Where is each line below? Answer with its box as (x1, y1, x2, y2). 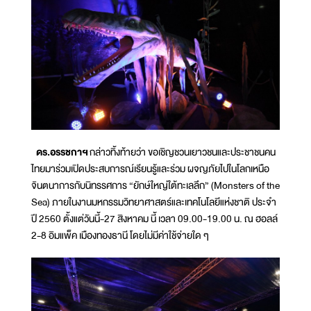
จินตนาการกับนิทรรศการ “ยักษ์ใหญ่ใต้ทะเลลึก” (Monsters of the (31, 177, 280, 194)
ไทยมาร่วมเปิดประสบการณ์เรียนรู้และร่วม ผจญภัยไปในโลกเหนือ (31, 160, 269, 178)
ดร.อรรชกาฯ (31, 144, 88, 161)
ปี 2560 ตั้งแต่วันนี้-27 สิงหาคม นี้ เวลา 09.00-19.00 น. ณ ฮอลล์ (31, 210, 278, 228)
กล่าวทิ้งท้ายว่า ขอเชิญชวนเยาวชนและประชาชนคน (88, 144, 276, 161)
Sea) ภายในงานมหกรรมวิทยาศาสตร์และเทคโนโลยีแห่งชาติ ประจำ (31, 194, 276, 211)
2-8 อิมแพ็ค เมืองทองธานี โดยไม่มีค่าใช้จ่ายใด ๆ (31, 227, 209, 244)
